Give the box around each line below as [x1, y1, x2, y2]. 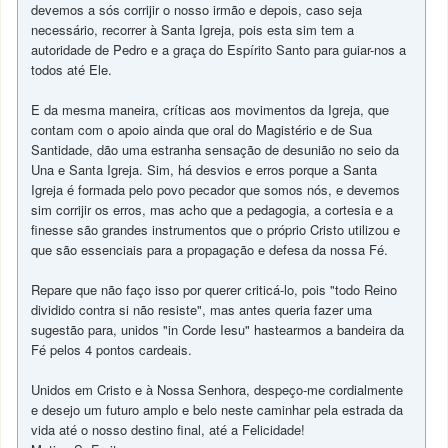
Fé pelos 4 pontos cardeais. [31, 340, 193, 359]
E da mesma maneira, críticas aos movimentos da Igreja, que [31, 100, 390, 119]
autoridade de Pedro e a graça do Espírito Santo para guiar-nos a [31, 40, 407, 59]
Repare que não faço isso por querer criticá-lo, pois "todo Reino [31, 280, 398, 299]
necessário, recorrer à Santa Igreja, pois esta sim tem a [31, 20, 355, 39]
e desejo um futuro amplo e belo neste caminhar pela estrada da [31, 400, 404, 419]
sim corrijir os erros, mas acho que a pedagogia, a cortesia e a [31, 200, 394, 219]
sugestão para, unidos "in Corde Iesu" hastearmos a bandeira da [31, 320, 405, 339]
